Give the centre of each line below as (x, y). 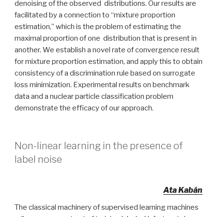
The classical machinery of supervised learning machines (107, 207)
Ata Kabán (183, 190)
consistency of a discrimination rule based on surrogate (105, 73)
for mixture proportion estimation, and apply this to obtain (108, 61)
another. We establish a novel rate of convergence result (107, 50)
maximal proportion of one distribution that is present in (106, 38)
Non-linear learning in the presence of (99, 146)
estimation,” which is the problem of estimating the (98, 26)
